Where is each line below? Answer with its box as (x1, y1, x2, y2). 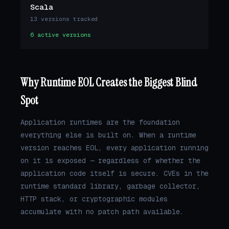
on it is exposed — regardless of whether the (20, 155, 200, 165)
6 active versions (30, 30, 91, 38)
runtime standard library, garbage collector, (20, 181, 200, 191)
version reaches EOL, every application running (20, 143, 209, 152)
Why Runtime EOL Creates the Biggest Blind (20, 75, 197, 90)
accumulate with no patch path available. (20, 207, 184, 216)
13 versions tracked (30, 15, 99, 23)
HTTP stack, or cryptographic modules (20, 194, 168, 203)
